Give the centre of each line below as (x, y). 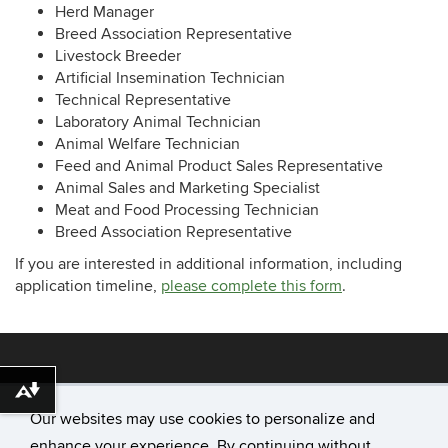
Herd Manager (104, 12)
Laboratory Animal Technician (158, 122)
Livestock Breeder (118, 56)
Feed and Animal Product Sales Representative (219, 166)
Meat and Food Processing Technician (187, 210)
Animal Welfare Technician (147, 144)
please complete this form (251, 286)
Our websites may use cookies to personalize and (202, 419)
